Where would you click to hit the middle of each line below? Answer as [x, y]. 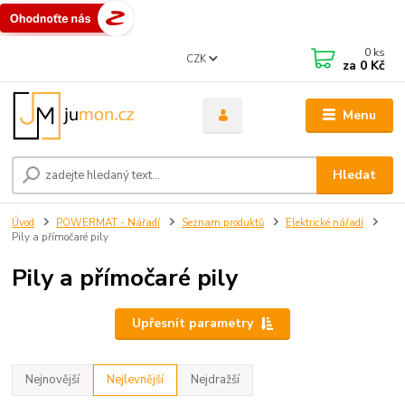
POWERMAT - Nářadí [108, 223]
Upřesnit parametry [192, 324]
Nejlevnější [136, 380]
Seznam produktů [222, 223]
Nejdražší [216, 380]
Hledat [355, 175]
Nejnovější [53, 380]
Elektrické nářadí [324, 223]
